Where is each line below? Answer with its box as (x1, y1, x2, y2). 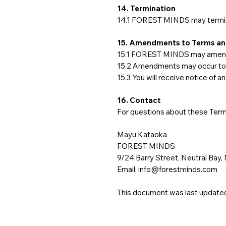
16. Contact (117, 95, 161, 105)
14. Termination (117, 4, 176, 13)
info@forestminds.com (138, 164, 217, 174)
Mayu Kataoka (117, 130, 167, 139)
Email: (117, 164, 138, 174)
